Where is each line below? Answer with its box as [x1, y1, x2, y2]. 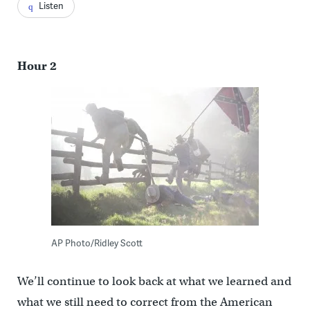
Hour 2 [17, 59, 57, 74]
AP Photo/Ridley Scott [51, 237, 143, 250]
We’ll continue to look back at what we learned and [17, 274, 291, 289]
